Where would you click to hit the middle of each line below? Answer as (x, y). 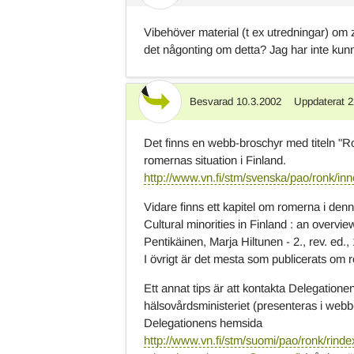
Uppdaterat (319, 101)
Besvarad (212, 101)
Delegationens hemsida (203, 322)
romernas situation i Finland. (215, 160)
